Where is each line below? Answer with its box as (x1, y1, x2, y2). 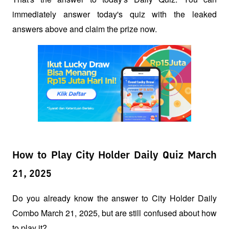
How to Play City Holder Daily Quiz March (12, 150, 217, 161)
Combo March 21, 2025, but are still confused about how (12, 207, 217, 219)
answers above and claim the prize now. (12, 22, 157, 35)
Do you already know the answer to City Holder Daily (12, 192, 217, 204)
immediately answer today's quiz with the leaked (12, 8, 217, 20)
